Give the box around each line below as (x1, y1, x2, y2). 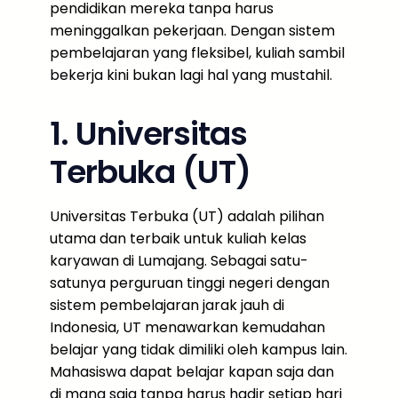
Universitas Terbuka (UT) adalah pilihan (50, 206, 324, 227)
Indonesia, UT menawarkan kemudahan (50, 317, 325, 338)
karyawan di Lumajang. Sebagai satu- (50, 251, 308, 271)
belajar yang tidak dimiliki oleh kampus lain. (50, 339, 347, 360)
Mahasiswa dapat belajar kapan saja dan (50, 362, 334, 382)
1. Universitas (50, 111, 247, 156)
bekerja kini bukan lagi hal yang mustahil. (50, 65, 332, 85)
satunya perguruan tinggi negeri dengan (50, 273, 330, 293)
